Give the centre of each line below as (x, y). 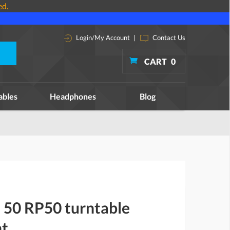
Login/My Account (102, 37)
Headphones (73, 96)
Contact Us (168, 37)
